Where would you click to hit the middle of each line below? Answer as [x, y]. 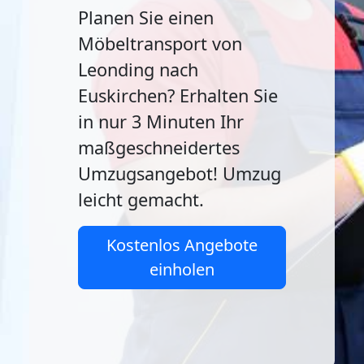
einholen [182, 269]
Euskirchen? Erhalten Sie [178, 95]
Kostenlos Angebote [182, 245]
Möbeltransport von [160, 43]
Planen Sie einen [146, 17]
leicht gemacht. [141, 199]
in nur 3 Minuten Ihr [161, 121]
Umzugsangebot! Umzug [180, 173]
